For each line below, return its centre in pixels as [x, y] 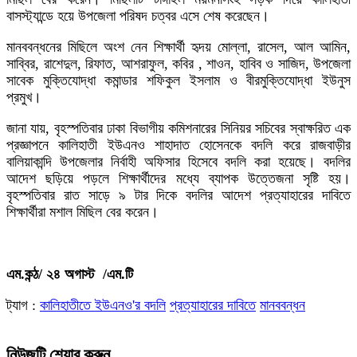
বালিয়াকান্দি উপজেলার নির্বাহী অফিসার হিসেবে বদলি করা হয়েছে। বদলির [178, 162]
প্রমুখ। [24, 97]
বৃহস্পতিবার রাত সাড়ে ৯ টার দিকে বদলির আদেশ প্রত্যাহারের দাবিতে [178, 195]
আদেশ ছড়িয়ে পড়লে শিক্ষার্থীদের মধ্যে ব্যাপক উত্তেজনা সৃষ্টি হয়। [178, 178]
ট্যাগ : [23, 305]
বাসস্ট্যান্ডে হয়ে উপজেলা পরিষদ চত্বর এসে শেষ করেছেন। [138, 16]
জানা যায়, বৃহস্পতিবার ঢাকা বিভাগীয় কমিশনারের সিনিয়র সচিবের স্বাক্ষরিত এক [178, 128]
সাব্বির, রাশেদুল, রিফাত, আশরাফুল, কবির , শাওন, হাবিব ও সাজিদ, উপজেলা [178, 64]
